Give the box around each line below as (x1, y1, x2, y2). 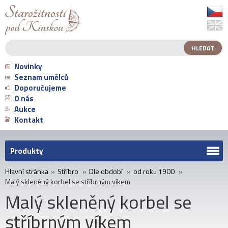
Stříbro (58, 166, 78, 177)
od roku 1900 (133, 166, 175, 177)
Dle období (89, 166, 123, 177)
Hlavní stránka (5, 166, 48, 177)
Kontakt (14, 114, 43, 126)
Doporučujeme (14, 82, 66, 94)
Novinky (14, 61, 42, 73)
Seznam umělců (14, 71, 68, 83)
